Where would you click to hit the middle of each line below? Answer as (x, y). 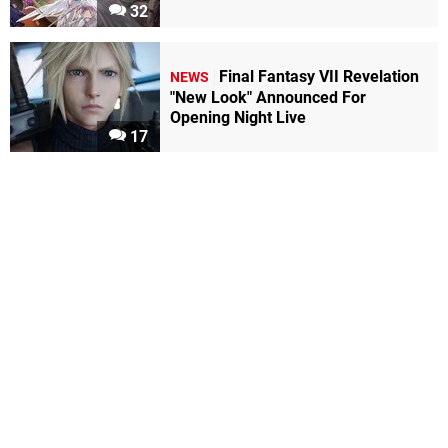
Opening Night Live (238, 118)
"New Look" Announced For (268, 98)
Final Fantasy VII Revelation (319, 77)
